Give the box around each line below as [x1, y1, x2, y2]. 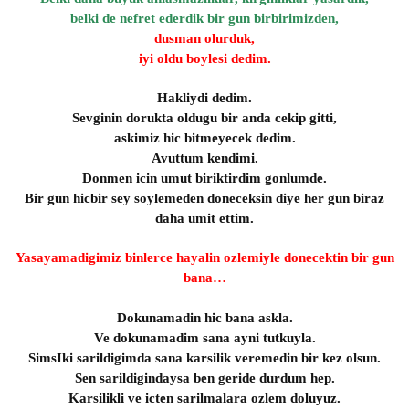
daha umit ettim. [155, 211, 254, 225]
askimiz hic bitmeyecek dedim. [113, 131, 296, 145]
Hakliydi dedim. [157, 90, 252, 105]
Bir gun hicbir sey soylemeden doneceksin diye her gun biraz [25, 191, 384, 205]
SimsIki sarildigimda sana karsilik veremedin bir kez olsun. [28, 351, 381, 365]
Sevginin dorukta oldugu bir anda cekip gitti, [72, 110, 337, 125]
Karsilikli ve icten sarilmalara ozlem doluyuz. [68, 391, 341, 405]
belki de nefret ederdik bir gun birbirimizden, [70, 11, 339, 26]
